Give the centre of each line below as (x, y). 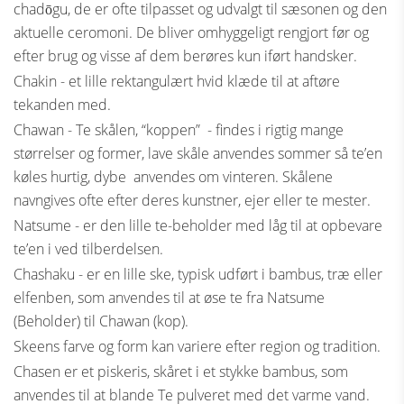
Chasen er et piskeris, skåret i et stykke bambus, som (181, 372)
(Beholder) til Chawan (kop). (101, 321)
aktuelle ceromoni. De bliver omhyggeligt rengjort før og (191, 32)
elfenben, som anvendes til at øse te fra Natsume (169, 298)
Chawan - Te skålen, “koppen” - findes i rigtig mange (179, 130)
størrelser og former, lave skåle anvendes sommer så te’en (198, 153)
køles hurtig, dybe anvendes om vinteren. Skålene (173, 177)
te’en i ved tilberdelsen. (88, 249)
